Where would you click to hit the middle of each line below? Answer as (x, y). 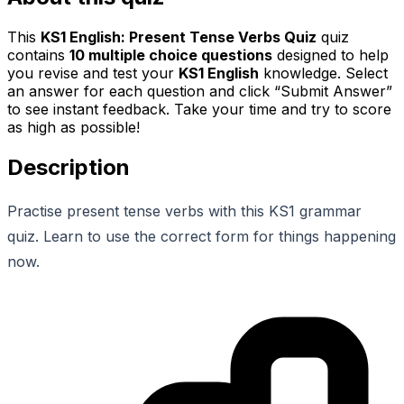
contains (38, 55)
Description (69, 167)
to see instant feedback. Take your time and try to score (199, 110)
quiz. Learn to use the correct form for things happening (202, 236)
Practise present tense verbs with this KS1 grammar (184, 211)
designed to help (331, 55)
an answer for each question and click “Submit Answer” (200, 92)
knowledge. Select (323, 73)
